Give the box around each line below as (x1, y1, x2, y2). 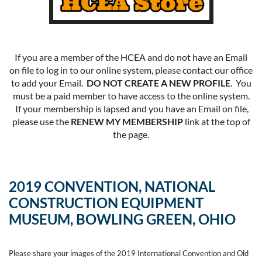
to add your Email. (11, 77, 87, 88)
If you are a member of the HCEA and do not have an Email (15, 51, 247, 63)
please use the (12, 115, 71, 127)
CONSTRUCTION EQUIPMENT (9, 194, 204, 211)
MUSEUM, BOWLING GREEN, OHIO (9, 210, 236, 227)
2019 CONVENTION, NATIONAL (9, 177, 215, 195)
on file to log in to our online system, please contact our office (9, 64, 253, 75)
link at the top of (182, 115, 250, 127)
